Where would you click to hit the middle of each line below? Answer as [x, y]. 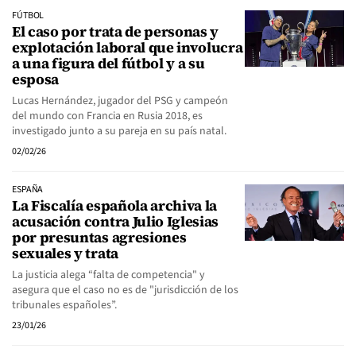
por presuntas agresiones [99, 237]
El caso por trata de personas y [116, 31]
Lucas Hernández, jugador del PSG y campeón [120, 101]
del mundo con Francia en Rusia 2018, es [107, 116]
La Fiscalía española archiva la [115, 205]
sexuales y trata [65, 253]
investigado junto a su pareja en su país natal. [119, 131]
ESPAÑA [28, 190]
